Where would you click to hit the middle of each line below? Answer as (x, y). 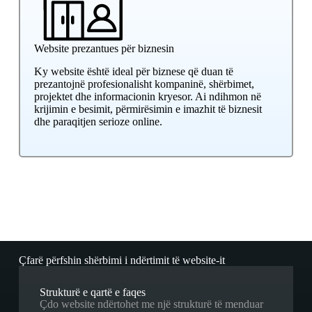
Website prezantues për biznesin (104, 49)
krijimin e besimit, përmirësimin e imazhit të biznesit (148, 109)
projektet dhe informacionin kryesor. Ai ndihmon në (147, 96)
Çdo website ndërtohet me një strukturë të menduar (151, 304)
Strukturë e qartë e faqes (92, 292)
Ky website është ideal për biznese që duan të (133, 71)
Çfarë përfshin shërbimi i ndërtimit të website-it (122, 260)
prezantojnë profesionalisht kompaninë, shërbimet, (144, 84)
